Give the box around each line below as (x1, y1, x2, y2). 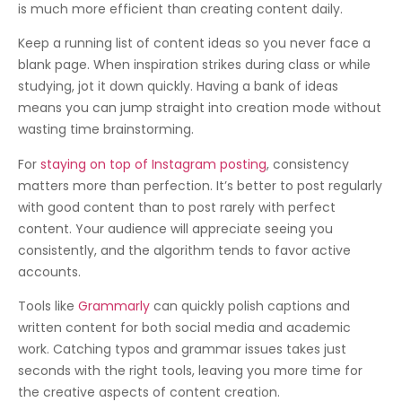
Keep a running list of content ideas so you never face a (18, 34, 371, 53)
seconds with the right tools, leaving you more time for (18, 361, 363, 380)
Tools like (18, 296, 78, 315)
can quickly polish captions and (150, 296, 350, 315)
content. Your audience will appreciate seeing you (18, 219, 333, 238)
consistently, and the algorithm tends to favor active (18, 240, 351, 259)
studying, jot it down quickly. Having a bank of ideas (18, 77, 338, 96)
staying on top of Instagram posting (40, 154, 267, 173)
